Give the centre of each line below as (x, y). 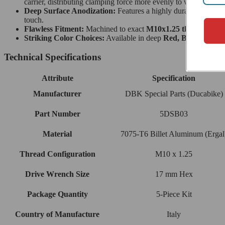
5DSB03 (174, 114)
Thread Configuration (57, 154)
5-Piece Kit (174, 194)
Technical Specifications (52, 57)
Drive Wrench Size (57, 174)
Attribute (57, 78)
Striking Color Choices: (64, 38)
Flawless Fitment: (54, 29)
